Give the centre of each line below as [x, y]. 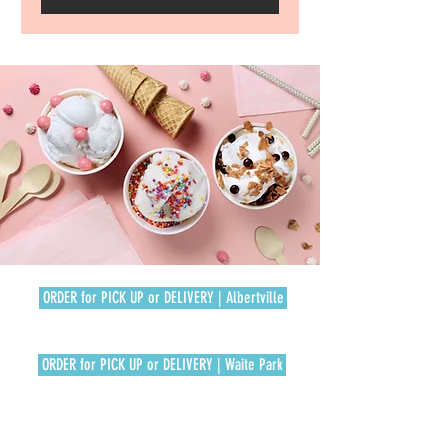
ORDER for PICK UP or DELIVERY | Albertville [163, 297]
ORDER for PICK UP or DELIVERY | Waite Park [162, 364]
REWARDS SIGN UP [162, 426]
